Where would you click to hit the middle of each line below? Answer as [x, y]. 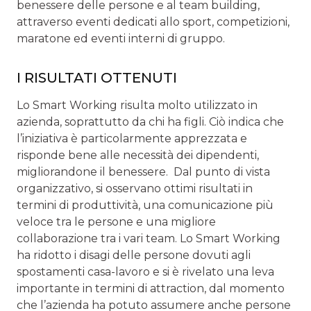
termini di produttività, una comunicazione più [145, 205]
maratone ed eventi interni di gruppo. [121, 38]
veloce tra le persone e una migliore [116, 221]
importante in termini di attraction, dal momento [151, 288]
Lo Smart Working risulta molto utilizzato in [137, 105]
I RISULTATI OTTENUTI [97, 77]
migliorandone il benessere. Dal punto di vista [143, 171]
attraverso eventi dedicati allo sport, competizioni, [153, 22]
